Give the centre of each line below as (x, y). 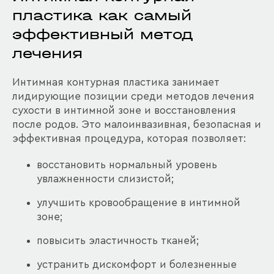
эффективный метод (102, 35)
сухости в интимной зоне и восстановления (124, 111)
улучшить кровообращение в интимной (139, 203)
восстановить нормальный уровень (127, 165)
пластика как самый (102, 16)
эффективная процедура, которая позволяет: (129, 139)
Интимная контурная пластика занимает (116, 83)
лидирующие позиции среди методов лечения (133, 97)
